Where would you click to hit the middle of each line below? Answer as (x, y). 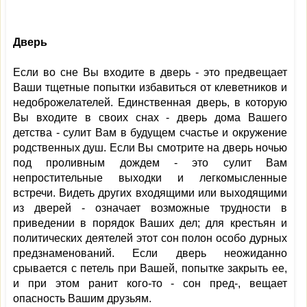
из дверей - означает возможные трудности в (150, 208)
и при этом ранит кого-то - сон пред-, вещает (150, 283)
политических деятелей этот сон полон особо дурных (150, 238)
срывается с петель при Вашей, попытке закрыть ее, (150, 268)
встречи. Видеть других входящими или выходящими (150, 193)
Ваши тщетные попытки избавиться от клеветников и (150, 87)
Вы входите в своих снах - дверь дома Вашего (150, 118)
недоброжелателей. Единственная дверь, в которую (150, 102)
